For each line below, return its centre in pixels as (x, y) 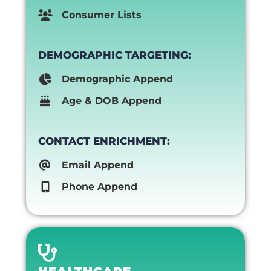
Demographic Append (117, 79)
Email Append (97, 165)
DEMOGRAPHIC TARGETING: (114, 55)
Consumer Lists (101, 15)
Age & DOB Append (111, 101)
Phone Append (99, 187)
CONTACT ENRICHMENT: (104, 141)
